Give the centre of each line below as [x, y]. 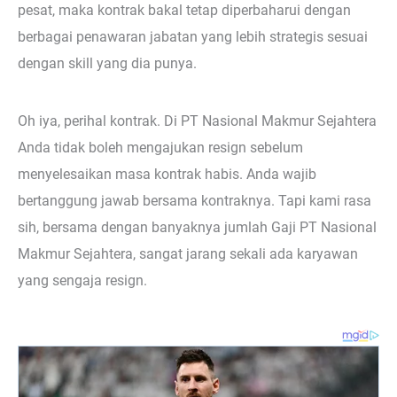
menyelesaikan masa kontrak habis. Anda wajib [167, 174]
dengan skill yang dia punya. [107, 63]
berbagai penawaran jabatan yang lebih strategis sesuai [193, 36]
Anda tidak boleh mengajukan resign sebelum [160, 148]
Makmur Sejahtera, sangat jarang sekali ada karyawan [188, 254]
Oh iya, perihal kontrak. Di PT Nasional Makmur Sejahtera [197, 121]
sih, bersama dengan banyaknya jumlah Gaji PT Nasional [197, 227]
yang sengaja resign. [82, 280]
